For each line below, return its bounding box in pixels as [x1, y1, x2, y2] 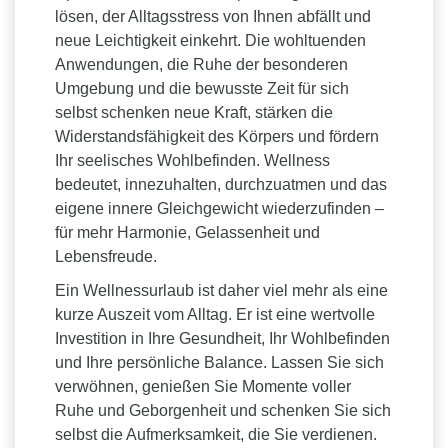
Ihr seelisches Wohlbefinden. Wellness [55, 152, 330, 169]
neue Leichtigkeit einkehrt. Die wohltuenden [55, 32, 366, 49]
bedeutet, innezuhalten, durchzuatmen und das [55, 176, 387, 193]
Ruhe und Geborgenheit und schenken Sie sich [55, 402, 391, 419]
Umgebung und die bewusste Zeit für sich [55, 80, 349, 97]
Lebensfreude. [55, 248, 157, 265]
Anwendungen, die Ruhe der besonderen [55, 56, 348, 73]
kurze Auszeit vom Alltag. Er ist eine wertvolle [55, 306, 375, 323]
